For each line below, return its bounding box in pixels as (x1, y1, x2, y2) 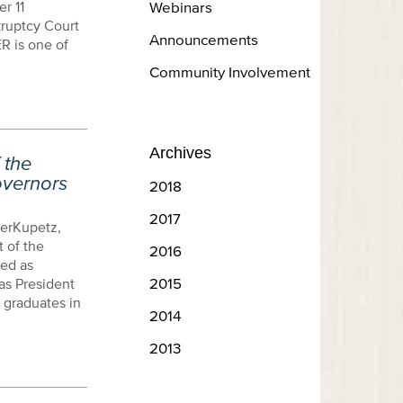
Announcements (149, 31, 258, 48)
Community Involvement (149, 63, 310, 80)
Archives (149, 144, 211, 162)
